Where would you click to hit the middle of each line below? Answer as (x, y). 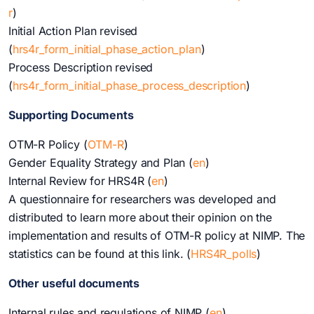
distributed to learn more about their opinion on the (140, 218)
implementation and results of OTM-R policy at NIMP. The (157, 236)
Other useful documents (74, 284)
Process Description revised (81, 68)
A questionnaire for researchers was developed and (142, 199)
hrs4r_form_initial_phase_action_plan (107, 49)
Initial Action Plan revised (73, 31)
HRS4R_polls (224, 254)
